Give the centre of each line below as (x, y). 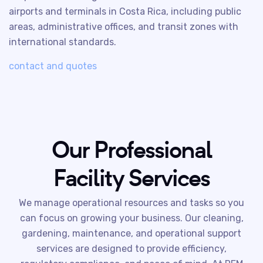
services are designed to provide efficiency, (131, 249)
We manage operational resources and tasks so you (131, 203)
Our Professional (131, 149)
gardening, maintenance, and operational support (131, 233)
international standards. (63, 42)
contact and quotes (53, 66)
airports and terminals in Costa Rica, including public (125, 11)
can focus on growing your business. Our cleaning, (131, 218)
